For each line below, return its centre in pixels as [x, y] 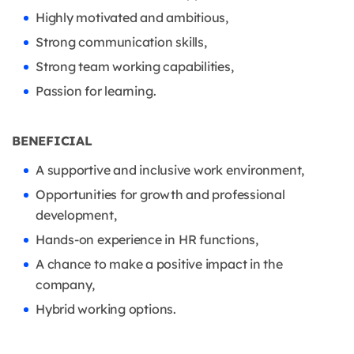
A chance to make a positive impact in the [159, 264]
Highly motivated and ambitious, [132, 18]
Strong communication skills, [121, 42]
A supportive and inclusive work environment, [170, 170]
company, [66, 285]
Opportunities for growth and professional [160, 195]
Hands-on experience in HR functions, [147, 240]
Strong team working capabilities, [135, 67]
